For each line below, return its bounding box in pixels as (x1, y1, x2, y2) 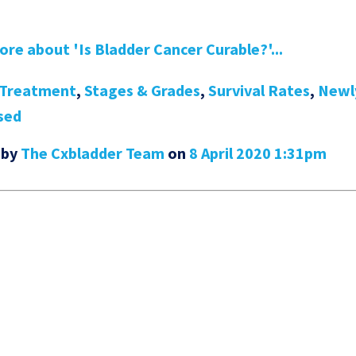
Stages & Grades (84, 80, 201, 101)
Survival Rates (208, 80, 311, 101)
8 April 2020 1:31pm (189, 143, 327, 164)
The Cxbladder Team (21, 143, 165, 164)
